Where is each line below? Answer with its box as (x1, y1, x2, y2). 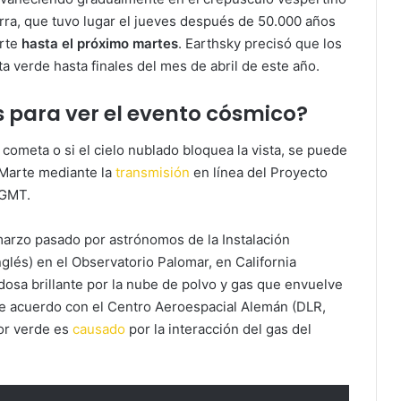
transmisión (115, 163, 190, 181)
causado (73, 320, 125, 337)
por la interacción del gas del (125, 320, 311, 337)
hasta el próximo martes (21, 35, 178, 53)
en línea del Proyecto (190, 163, 328, 181)
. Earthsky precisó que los (178, 35, 342, 53)
